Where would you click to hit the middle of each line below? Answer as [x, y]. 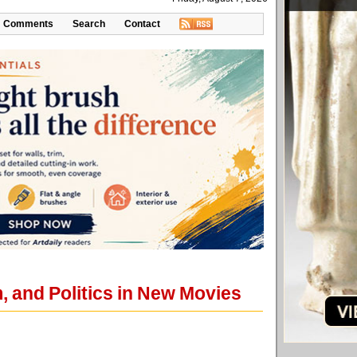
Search [89, 24]
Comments [28, 24]
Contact [142, 24]
